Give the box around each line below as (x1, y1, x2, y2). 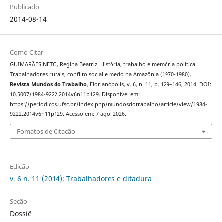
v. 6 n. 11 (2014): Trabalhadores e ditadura (9, 174, 152, 184)
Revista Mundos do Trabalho (9, 80, 87, 88)
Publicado (9, 2, 39, 11)
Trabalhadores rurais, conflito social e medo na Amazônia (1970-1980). (9, 70, 191, 78)
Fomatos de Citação (16, 127, 75, 136)
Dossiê (9, 209, 32, 219)
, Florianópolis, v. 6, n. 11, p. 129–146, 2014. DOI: (86, 80, 211, 88)
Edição (9, 162, 29, 171)
